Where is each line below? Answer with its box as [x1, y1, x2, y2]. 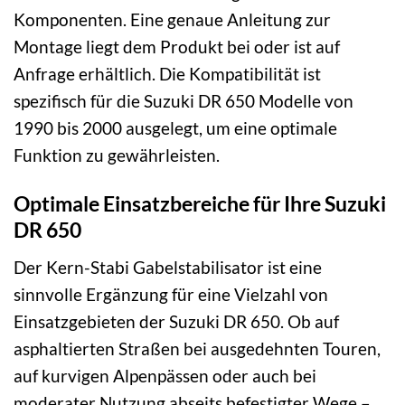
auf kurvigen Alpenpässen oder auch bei [14, 365, 316, 386]
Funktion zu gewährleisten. [14, 144, 220, 165]
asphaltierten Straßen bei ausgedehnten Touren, [14, 338, 381, 359]
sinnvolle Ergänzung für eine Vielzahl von [14, 284, 328, 305]
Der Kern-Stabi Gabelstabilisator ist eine [14, 257, 322, 278]
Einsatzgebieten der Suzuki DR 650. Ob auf [14, 311, 339, 332]
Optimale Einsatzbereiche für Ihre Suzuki [14, 191, 386, 217]
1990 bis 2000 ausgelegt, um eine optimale [14, 117, 337, 138]
